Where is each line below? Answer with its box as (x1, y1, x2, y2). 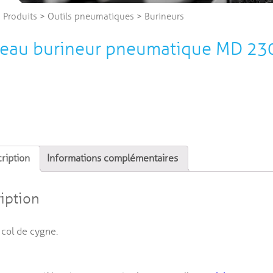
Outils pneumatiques (47, 11, 134, 23)
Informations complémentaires (46, 152, 178, 165)
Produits (2, 11, 37, 23)
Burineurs (144, 11, 184, 23)
